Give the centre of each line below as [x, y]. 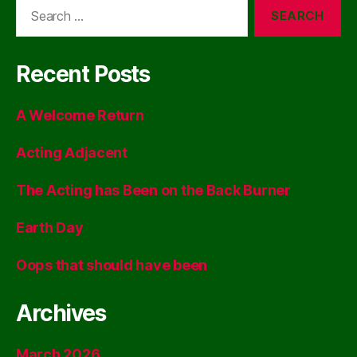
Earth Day [50, 227]
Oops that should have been [112, 265]
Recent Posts [83, 74]
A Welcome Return [80, 115]
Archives [61, 313]
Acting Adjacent [72, 152]
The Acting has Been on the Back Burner [153, 190]
